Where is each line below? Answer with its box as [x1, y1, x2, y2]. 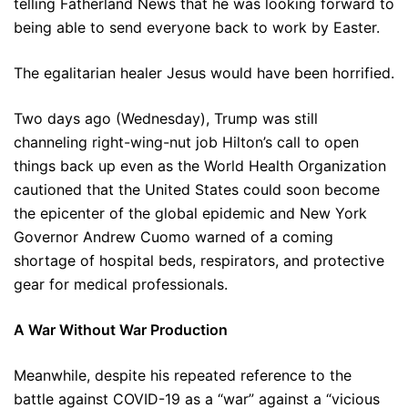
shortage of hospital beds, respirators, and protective [14, 251, 384, 270]
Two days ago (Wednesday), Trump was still [14, 109, 318, 127]
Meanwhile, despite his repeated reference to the [14, 366, 352, 384]
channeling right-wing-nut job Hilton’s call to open [14, 133, 359, 151]
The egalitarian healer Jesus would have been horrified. [14, 64, 394, 82]
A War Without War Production [14, 321, 228, 339]
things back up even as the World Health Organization [14, 157, 386, 175]
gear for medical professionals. [14, 275, 228, 293]
